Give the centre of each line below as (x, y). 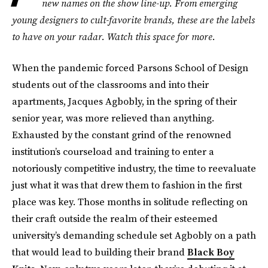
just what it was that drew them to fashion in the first (127, 185)
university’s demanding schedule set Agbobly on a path (134, 235)
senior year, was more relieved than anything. (113, 118)
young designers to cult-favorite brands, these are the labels (133, 20)
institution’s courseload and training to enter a (113, 151)
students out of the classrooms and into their (110, 84)
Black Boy (211, 252)
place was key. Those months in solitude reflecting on (130, 202)
